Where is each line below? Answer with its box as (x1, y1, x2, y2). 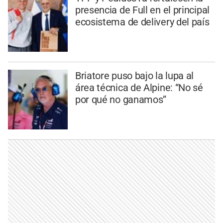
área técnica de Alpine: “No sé (75, 82, 203, 94)
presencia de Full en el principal (75, 4, 210, 16)
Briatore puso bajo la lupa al (75, 70, 194, 82)
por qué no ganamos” (75, 94, 167, 106)
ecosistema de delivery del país (75, 16, 210, 28)
